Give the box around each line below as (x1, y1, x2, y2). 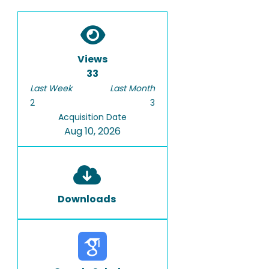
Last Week (30, 82, 72, 94)
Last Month (110, 82, 155, 94)
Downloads (58, 192, 116, 206)
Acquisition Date (58, 111, 127, 123)
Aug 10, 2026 (64, 124, 121, 138)
